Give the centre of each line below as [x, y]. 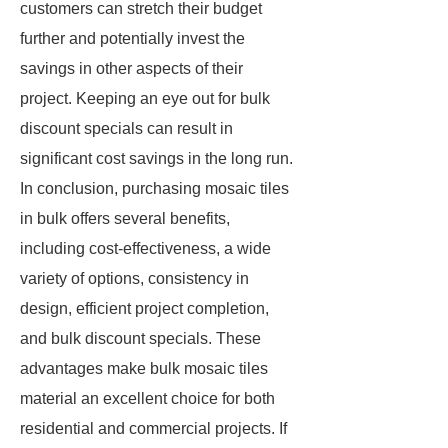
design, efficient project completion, [144, 308]
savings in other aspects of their [131, 68]
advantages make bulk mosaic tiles [144, 368]
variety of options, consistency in [134, 278]
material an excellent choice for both [147, 398]
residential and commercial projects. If [153, 428]
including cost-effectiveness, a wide [145, 248]
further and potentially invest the [132, 38]
